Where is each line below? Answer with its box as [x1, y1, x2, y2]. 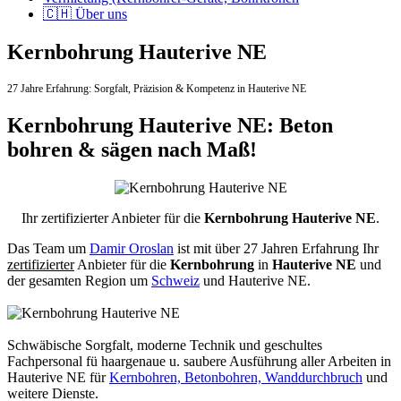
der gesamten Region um [7, 272, 151, 288]
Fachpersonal [7, 353, 86, 369]
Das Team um [7, 240, 90, 256]
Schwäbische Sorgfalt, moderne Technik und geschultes [7, 337, 322, 353]
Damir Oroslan [90, 240, 174, 256]
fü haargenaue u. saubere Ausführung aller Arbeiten [86, 353, 380, 369]
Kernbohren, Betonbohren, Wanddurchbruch [109, 369, 363, 385]
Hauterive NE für [7, 369, 109, 385]
